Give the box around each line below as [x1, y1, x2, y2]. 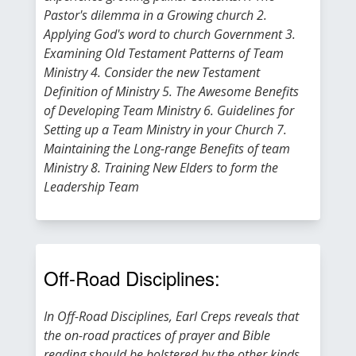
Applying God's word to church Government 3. [44, 25, 296, 43]
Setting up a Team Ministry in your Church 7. [44, 121, 287, 138]
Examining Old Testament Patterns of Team [44, 44, 284, 62]
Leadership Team [44, 178, 139, 195]
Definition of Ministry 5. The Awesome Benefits [44, 83, 299, 100]
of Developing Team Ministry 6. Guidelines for [44, 102, 294, 119]
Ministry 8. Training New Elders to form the [44, 159, 278, 176]
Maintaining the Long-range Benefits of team [44, 140, 290, 157]
